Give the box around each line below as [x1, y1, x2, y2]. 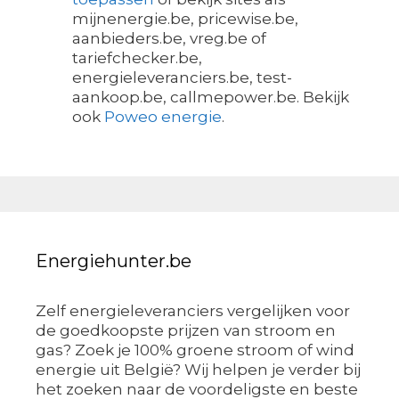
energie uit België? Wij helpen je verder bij [36, 360, 361, 379]
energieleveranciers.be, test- [72, 69, 292, 87]
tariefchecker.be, [72, 49, 202, 68]
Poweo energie [104, 108, 222, 126]
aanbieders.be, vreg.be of [72, 29, 266, 48]
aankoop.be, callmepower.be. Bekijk [72, 88, 349, 107]
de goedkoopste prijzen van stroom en [36, 321, 336, 339]
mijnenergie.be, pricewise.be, [72, 10, 298, 28]
